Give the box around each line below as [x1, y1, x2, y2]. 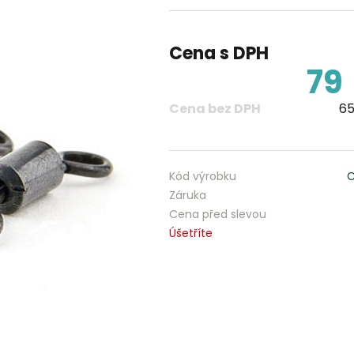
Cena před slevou [168, 206, 266, 222]
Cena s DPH [168, 41, 269, 66]
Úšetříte [168, 225, 213, 241]
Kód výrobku [168, 168, 236, 184]
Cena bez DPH [168, 100, 261, 118]
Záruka [168, 187, 206, 203]
